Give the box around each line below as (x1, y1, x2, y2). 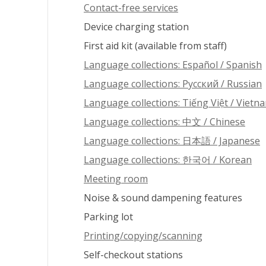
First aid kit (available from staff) (84, 39, 227, 53)
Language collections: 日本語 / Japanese (84, 134, 260, 148)
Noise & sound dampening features (84, 191, 242, 205)
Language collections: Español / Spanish (84, 58, 262, 72)
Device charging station (84, 20, 189, 34)
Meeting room (84, 172, 148, 186)
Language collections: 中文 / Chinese (84, 115, 245, 129)
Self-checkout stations (84, 248, 183, 262)
